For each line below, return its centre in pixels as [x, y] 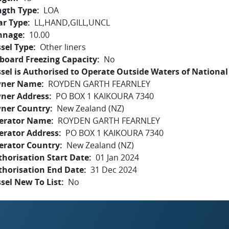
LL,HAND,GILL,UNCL [72, 22]
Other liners [63, 47]
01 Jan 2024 [117, 157]
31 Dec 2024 [114, 170]
